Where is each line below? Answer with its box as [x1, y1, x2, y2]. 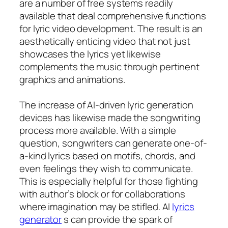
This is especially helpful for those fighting [19, 174, 198, 188]
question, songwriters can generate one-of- [19, 136, 207, 150]
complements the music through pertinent [19, 60, 200, 73]
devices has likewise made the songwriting [19, 110, 201, 124]
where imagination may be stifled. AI [19, 199, 173, 213]
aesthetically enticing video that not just [19, 34, 190, 48]
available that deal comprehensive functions [19, 9, 206, 22]
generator [19, 212, 62, 226]
